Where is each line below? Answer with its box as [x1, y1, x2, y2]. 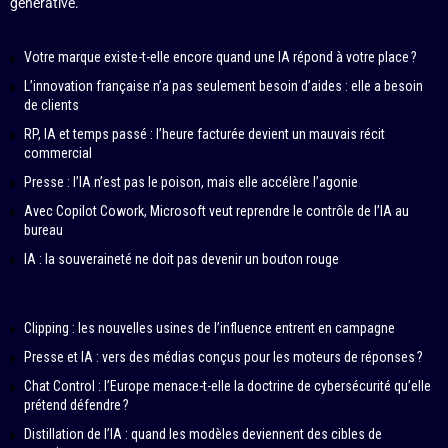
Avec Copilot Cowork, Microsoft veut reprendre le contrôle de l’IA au [24, 203, 409, 220]
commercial [24, 145, 92, 162]
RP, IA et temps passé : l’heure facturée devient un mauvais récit [24, 126, 385, 143]
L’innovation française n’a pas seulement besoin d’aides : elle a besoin [24, 78, 423, 95]
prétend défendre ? [24, 397, 129, 414]
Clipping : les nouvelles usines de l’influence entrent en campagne [24, 320, 395, 337]
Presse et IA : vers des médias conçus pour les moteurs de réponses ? [24, 349, 423, 366]
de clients [24, 97, 79, 114]
